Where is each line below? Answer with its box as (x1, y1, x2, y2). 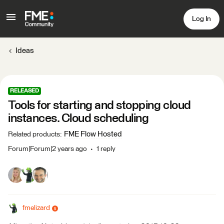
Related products (8, 131, 60, 138)
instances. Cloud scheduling (8, 112, 149, 124)
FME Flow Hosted (64, 130, 122, 138)
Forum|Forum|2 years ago (8, 145, 87, 152)
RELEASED (10, 88, 39, 93)
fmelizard (22, 204, 50, 211)
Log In (192, 15, 211, 22)
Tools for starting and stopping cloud (8, 99, 191, 111)
